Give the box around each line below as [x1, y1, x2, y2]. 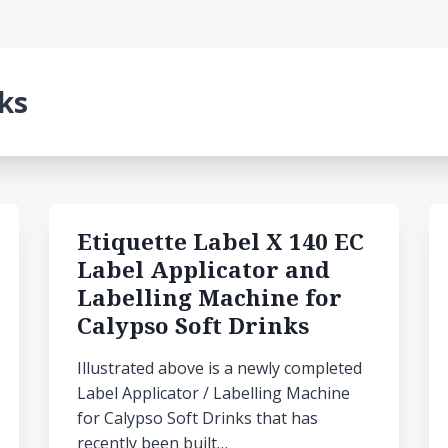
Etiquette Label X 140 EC [77, 226, 364, 257]
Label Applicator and [77, 254, 330, 285]
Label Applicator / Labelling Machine [77, 382, 350, 404]
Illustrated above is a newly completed [77, 357, 362, 379]
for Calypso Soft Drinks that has [77, 407, 318, 429]
